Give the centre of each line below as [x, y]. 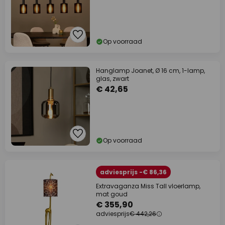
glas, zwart [113, 79]
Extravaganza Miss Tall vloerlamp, [148, 186]
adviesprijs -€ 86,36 [133, 172]
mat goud [112, 194]
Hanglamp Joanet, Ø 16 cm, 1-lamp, [150, 71]
